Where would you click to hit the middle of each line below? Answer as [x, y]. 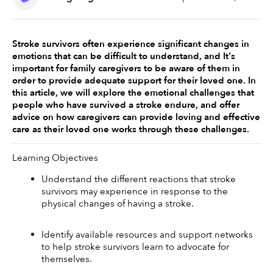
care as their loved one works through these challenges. [132, 129]
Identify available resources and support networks [147, 234]
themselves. [68, 259]
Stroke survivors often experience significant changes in [131, 44]
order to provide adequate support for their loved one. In [134, 81]
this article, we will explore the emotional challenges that [133, 93]
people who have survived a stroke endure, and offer [126, 105]
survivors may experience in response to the [135, 192]
